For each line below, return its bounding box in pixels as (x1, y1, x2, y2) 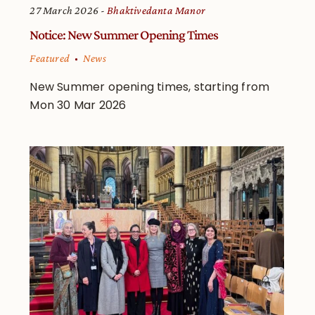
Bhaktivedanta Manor (107, 4, 206, 17)
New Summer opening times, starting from (30, 79, 270, 96)
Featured (30, 52, 70, 65)
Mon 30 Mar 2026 (30, 97, 127, 114)
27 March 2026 (30, 4, 99, 17)
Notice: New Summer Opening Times (30, 27, 219, 43)
